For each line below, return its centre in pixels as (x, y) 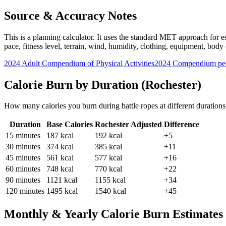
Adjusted (146, 125)
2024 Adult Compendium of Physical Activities (79, 63)
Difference (182, 125)
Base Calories (70, 125)
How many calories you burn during (63, 106)
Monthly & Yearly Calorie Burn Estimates (114, 214)
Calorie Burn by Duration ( (75, 84)
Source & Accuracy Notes (70, 15)
